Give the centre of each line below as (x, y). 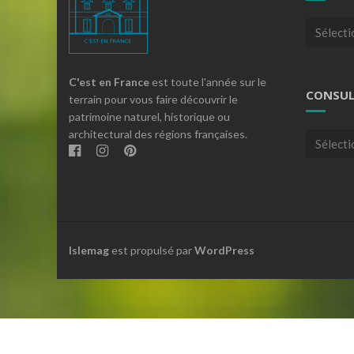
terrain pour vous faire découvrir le (153, 100)
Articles (326, 26)
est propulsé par (152, 250)
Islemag (89, 250)
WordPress (224, 250)
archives (327, 172)
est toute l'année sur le (208, 82)
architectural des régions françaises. (158, 134)
